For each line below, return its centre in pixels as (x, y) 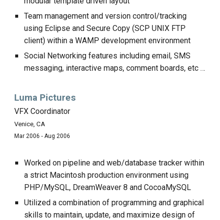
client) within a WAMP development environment (108, 41)
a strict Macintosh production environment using (107, 175)
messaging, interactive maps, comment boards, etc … (115, 68)
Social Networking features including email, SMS (108, 56)
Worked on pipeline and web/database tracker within (114, 163)
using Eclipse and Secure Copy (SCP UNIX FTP (105, 28)
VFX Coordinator (42, 111)
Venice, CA (30, 124)
